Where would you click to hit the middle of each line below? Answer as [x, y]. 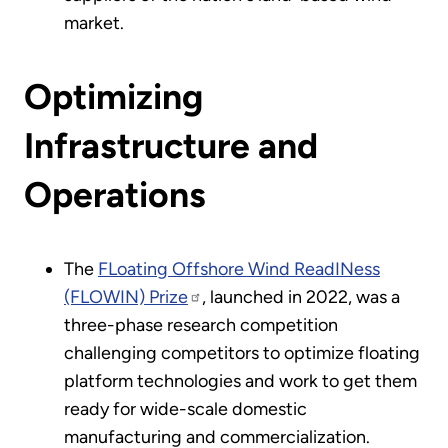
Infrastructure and [171, 146]
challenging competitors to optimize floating [242, 352]
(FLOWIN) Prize [126, 296]
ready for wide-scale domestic [185, 408]
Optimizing [113, 97]
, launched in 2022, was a [301, 296]
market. [94, 22]
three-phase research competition [201, 324]
